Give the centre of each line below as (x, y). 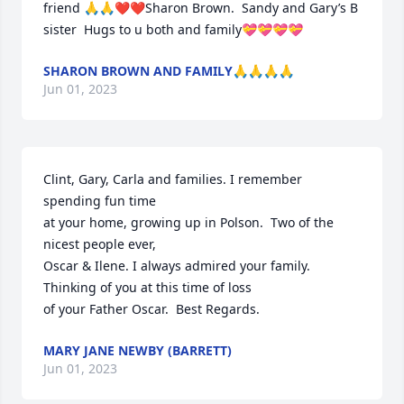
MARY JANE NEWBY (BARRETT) (138, 350)
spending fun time (100, 201)
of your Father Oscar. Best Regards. (151, 309)
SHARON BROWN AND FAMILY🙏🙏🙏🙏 (169, 71)
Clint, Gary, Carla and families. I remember (173, 179)
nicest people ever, (100, 244)
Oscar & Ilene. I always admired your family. (177, 266)
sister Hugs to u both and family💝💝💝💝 (173, 29)
